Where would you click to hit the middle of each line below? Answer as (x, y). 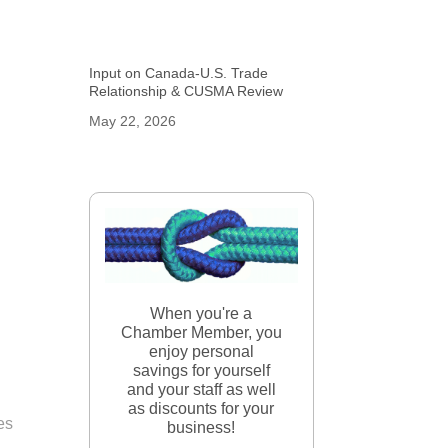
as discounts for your (201, 408)
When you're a (201, 313)
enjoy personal (201, 351)
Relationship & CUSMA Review (186, 90)
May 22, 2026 (133, 120)
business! (201, 427)
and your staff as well (201, 389)
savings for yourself (201, 370)
